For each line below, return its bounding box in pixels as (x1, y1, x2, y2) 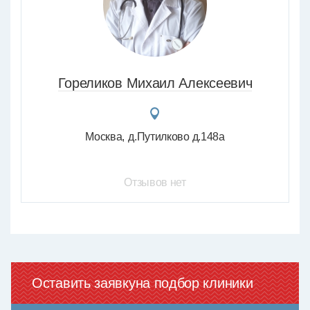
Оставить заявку (32, 275, 136, 291)
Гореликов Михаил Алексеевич (57, 75, 253, 91)
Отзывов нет (124, 176, 186, 188)
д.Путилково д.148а (128, 131, 225, 143)
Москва (85, 131, 122, 143)
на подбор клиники (135, 275, 253, 291)
